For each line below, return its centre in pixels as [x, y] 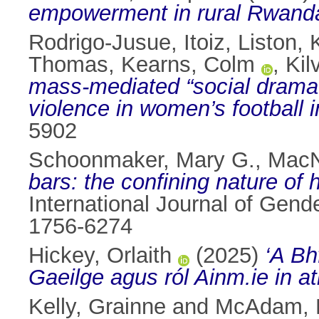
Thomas [68, 65]
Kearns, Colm [188, 65]
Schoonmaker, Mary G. [142, 160]
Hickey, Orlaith [100, 256]
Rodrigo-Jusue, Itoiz [127, 43]
